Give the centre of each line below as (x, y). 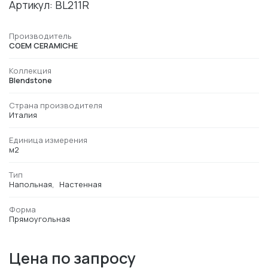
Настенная (81, 184)
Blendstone (31, 80)
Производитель (40, 36)
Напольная (31, 184)
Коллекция (30, 70)
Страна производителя (56, 105)
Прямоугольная (39, 219)
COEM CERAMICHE (43, 45)
